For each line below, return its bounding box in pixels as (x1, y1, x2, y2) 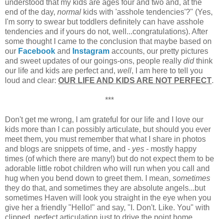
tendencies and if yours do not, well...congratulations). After (5, 27, 208, 36)
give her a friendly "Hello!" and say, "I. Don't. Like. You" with (5, 203, 210, 212)
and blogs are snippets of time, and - (5, 144, 132, 153)
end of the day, (5, 7, 57, 16)
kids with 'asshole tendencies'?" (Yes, (81, 7, 213, 16)
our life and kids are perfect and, (5, 66, 117, 75)
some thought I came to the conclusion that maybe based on (5, 37, 212, 45)
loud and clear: (5, 76, 58, 85)
